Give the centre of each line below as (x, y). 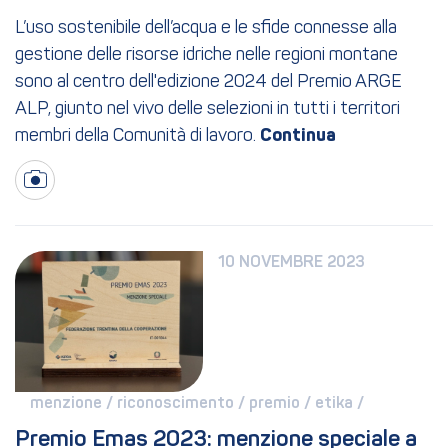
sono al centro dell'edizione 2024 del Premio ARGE (208, 83)
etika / (341, 404)
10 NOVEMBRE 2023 (292, 263)
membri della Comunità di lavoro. (137, 137)
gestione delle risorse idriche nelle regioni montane (206, 56)
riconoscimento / (183, 404)
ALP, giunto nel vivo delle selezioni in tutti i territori (207, 110)
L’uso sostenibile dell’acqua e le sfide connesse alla (206, 29)
